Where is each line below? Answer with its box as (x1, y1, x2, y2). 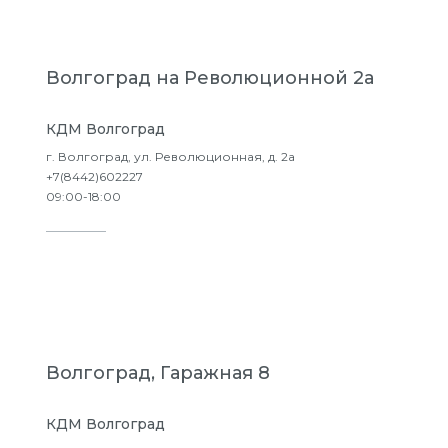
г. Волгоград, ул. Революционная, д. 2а (46, 149, 295, 164)
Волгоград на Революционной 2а (46, 67, 374, 89)
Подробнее (94, 250, 194, 269)
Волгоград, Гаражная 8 (46, 362, 270, 384)
